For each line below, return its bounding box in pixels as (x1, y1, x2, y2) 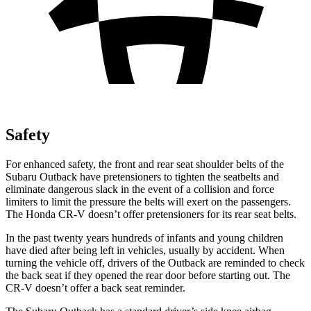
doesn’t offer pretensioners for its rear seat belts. (85, 208, 296, 220)
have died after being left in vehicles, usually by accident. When (6, 244, 285, 256)
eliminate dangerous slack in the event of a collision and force (6, 183, 274, 195)
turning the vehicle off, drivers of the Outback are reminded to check (6, 256, 305, 269)
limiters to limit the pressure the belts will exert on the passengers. (6, 195, 291, 208)
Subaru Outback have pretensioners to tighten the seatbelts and (6, 170, 279, 183)
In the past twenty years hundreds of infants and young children (6, 231, 283, 244)
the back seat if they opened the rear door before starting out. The (6, 269, 290, 281)
